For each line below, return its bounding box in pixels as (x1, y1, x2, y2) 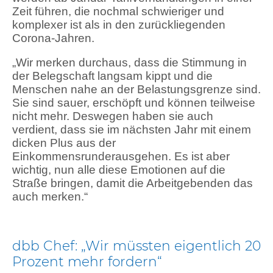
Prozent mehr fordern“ (12, 253, 162, 269)
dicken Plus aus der (12, 136, 116, 150)
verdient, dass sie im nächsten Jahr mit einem (12, 123, 251, 136)
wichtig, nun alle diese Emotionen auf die (12, 163, 225, 177)
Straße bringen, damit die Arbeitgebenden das (12, 177, 253, 190)
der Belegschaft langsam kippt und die (12, 69, 213, 83)
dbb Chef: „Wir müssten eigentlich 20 (12, 237, 261, 253)
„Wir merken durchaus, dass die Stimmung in (12, 56, 247, 69)
